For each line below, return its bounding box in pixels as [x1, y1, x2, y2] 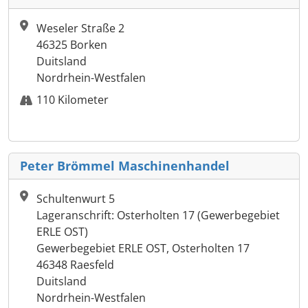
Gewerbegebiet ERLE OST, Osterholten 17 [36, 241, 250, 256]
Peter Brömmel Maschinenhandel [20, 157, 230, 175]
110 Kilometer [36, 92, 109, 108]
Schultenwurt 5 [36, 191, 115, 207]
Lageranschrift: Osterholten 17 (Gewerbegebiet [36, 208, 280, 223]
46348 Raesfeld [36, 257, 114, 273]
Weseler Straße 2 [36, 21, 124, 36]
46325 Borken [36, 37, 107, 53]
